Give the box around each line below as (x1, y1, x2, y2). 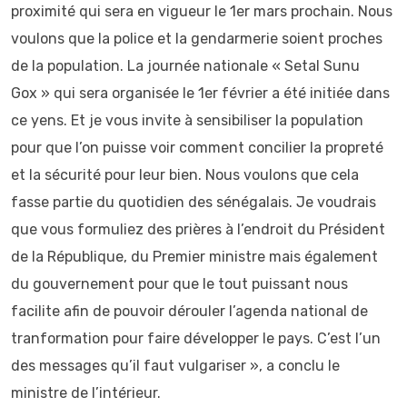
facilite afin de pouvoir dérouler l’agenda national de (11, 303, 368, 320)
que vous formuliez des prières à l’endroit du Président (11, 221, 385, 238)
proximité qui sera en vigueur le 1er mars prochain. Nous (11, 3, 392, 20)
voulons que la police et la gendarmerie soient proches (11, 30, 382, 47)
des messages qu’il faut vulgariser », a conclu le (11, 357, 340, 374)
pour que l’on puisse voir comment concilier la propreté (11, 139, 383, 156)
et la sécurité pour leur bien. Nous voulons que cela (11, 166, 359, 184)
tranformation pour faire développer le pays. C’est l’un (11, 330, 381, 347)
